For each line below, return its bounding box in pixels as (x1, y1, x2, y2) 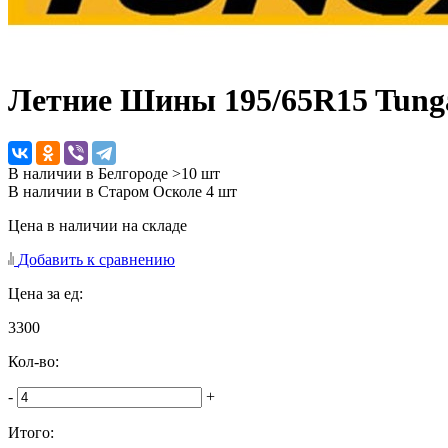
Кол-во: (8, 352, 59, 370)
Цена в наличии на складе (8, 216, 187, 234)
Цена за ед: (8, 284, 83, 302)
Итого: (8, 423, 54, 441)
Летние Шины (8, 82, 224, 119)
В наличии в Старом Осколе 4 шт (8, 182, 237, 200)
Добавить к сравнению (18, 250, 175, 268)
